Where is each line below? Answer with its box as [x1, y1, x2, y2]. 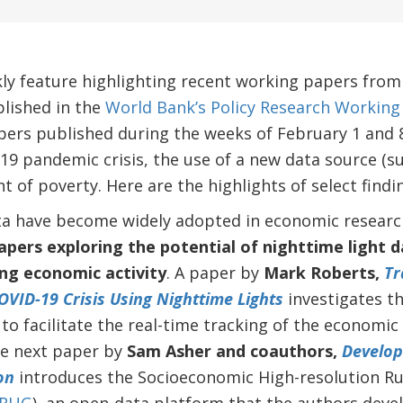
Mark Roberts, [263, 262, 380, 283]
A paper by [174, 262, 264, 283]
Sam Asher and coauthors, [126, 340, 342, 362]
